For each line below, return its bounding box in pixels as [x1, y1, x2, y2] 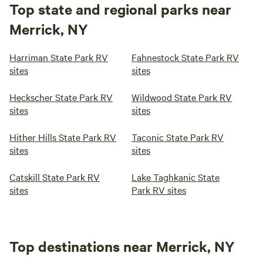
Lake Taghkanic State [131, 170, 220, 183]
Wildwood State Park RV [131, 90, 232, 103]
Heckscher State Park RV [9, 90, 113, 103]
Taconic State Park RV [131, 130, 224, 143]
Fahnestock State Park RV [131, 50, 239, 63]
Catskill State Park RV [9, 170, 100, 183]
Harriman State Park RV [9, 50, 108, 63]
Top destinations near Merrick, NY [9, 237, 235, 255]
